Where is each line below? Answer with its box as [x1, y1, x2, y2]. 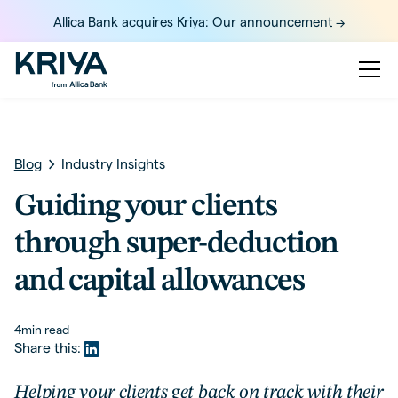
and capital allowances [13, 265, 305, 297]
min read [20, 322, 69, 337]
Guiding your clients [13, 190, 277, 222]
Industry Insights [60, 156, 165, 172]
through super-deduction [13, 227, 338, 259]
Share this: [13, 340, 81, 356]
